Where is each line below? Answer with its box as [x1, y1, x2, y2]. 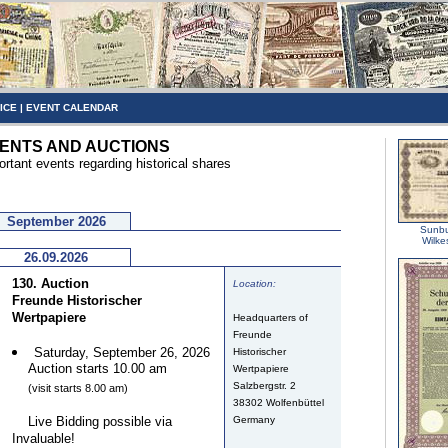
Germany [233, 414, 275, 425]
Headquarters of [233, 312, 308, 323]
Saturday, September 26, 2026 [34, 345, 210, 360]
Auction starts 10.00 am [12, 361, 167, 378]
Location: [233, 278, 276, 289]
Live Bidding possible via [12, 414, 172, 431]
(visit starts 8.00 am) [28, 382, 128, 394]
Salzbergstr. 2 [233, 380, 296, 391]
